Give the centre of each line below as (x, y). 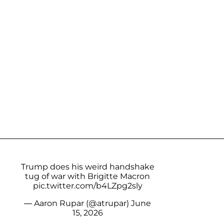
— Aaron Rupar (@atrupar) (77, 203)
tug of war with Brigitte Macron (87, 176)
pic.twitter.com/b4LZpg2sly (87, 186)
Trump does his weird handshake (87, 167)
